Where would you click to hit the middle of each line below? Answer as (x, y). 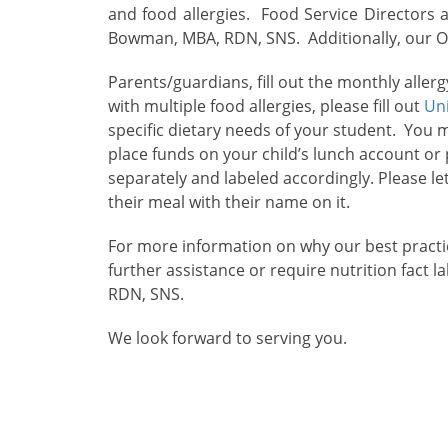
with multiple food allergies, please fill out (265, 106)
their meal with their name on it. (228, 202)
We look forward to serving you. (227, 338)
